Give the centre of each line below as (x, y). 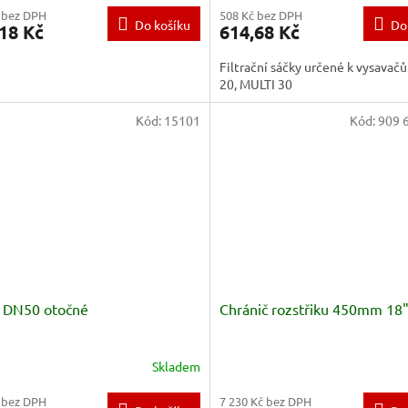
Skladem (176, 366)
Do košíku (162, 24)
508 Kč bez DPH (260, 15)
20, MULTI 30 (255, 83)
